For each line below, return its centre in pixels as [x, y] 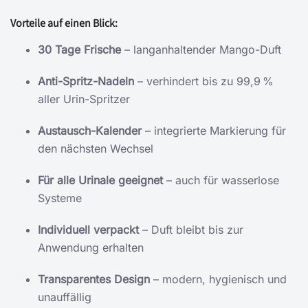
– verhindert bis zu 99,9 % [204, 81]
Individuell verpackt [88, 229]
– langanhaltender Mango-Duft [201, 49]
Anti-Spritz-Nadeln [86, 81]
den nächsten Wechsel [96, 148]
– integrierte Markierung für [214, 130]
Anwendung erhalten [91, 247]
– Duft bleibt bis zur [191, 229]
